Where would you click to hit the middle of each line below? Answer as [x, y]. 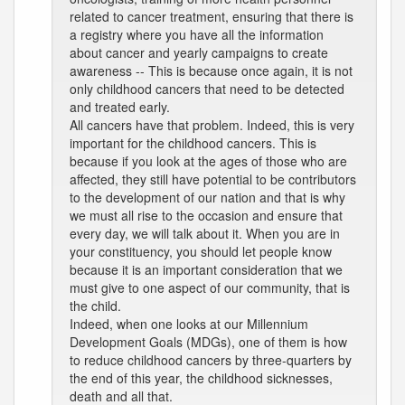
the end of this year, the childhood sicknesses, [201, 378]
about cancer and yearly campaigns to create [199, 52]
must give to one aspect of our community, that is [210, 287]
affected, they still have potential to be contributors [213, 179]
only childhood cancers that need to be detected [207, 89]
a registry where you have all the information [197, 34]
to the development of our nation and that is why [207, 197]
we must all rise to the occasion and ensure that [206, 215]
